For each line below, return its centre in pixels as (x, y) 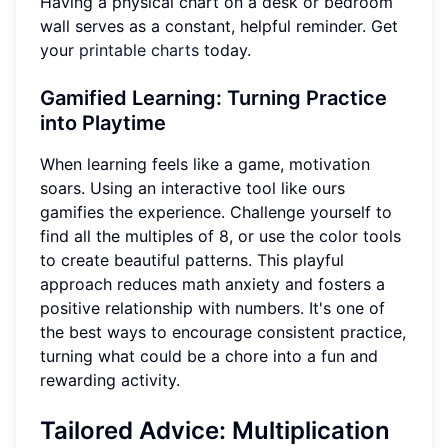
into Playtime (103, 122)
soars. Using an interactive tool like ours (192, 187)
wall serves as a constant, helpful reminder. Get (219, 25)
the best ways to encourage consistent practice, (223, 331)
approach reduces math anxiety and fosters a (212, 283)
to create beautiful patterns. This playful (192, 259)
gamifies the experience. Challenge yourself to (216, 211)
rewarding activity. (110, 379)
